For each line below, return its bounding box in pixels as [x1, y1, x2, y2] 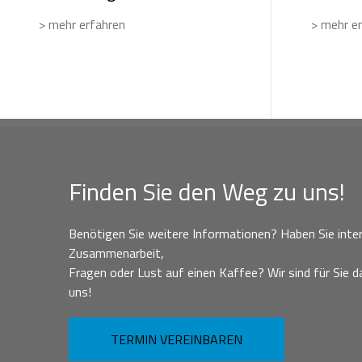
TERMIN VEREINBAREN [111, 329, 242, 349]
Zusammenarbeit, [69, 242, 164, 263]
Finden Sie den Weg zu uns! [69, 172, 345, 210]
